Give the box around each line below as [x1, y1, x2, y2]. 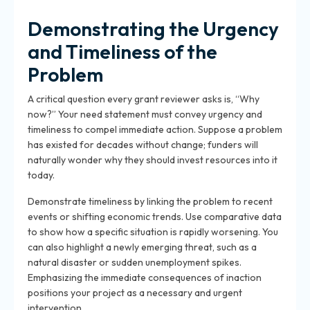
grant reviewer [134, 93, 200, 105]
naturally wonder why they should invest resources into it [28, 154, 277, 166]
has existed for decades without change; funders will [28, 138, 258, 151]
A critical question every [28, 93, 134, 105]
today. [28, 169, 55, 181]
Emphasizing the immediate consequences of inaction [28, 271, 262, 284]
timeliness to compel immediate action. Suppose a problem [28, 123, 282, 136]
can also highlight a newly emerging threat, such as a [28, 241, 257, 253]
